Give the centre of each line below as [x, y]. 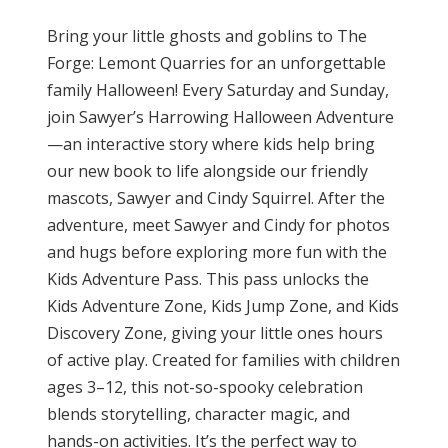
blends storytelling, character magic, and [198, 414]
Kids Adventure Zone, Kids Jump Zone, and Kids [223, 306]
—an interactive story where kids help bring [211, 144]
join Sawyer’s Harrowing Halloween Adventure [220, 117]
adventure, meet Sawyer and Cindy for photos [218, 225]
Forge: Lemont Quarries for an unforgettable [216, 63]
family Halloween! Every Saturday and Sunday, [218, 90]
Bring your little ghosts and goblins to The [207, 36]
